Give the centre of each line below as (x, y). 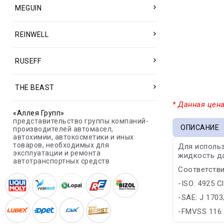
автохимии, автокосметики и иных (73, 137)
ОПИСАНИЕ (200, 127)
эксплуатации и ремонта (57, 153)
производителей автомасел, (63, 129)
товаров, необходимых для (61, 145)
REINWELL (32, 34)
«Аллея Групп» (39, 113)
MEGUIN (28, 8)
